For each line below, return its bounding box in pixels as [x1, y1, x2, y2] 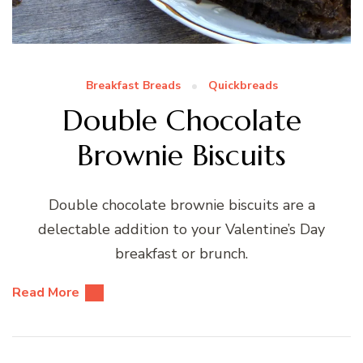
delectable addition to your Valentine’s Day [38, 219, 325, 239]
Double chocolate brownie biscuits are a [48, 194, 315, 215]
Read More [12, 283, 79, 301]
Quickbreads [207, 77, 278, 93]
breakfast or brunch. [115, 243, 248, 263]
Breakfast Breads [85, 77, 181, 93]
